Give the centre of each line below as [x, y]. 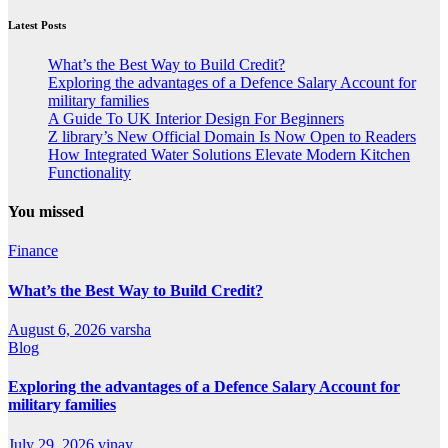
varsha [130, 329]
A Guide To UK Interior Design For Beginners [196, 118]
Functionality [89, 172]
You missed [46, 212]
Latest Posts [37, 24]
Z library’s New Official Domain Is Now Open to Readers [232, 136]
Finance [33, 251]
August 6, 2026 [59, 329]
